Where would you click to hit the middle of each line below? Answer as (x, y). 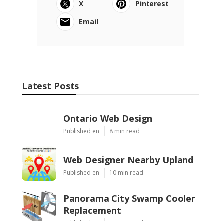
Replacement (92, 210)
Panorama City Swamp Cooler (129, 198)
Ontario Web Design (108, 118)
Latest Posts (50, 86)
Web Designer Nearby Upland (128, 160)
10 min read (126, 172)
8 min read (125, 131)
